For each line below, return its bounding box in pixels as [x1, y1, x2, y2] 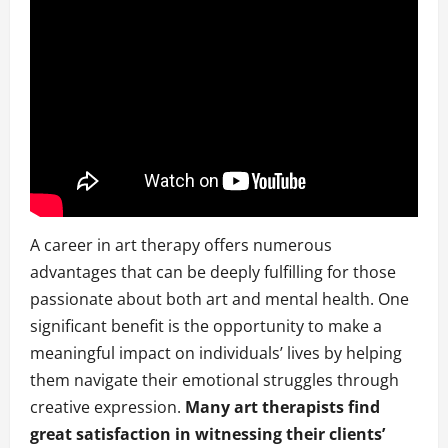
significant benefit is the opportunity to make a [30, 315, 382, 338]
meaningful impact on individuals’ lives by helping [30, 342, 402, 365]
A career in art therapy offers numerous [30, 234, 332, 257]
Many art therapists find [181, 396, 380, 419]
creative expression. [30, 396, 181, 419]
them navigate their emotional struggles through [30, 369, 399, 392]
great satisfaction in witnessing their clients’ [30, 423, 385, 446]
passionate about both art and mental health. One [30, 288, 409, 311]
